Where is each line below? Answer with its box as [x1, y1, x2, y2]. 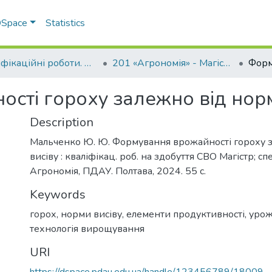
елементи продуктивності [126, 208, 245, 221]
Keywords [30, 186, 86, 203]
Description [30, 114, 93, 131]
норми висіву [61, 208, 122, 221]
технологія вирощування [30, 222, 144, 236]
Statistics [46, 16, 86, 30]
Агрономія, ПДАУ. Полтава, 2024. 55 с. [30, 165, 206, 178]
